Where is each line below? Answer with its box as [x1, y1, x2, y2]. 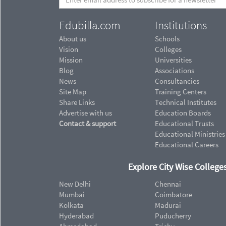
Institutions [155, 18, 207, 33]
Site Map [59, 87, 86, 97]
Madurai [155, 200, 181, 210]
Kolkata [59, 200, 84, 210]
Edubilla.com [59, 18, 121, 33]
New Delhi [59, 179, 91, 189]
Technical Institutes [155, 97, 216, 107]
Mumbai [59, 189, 85, 199]
